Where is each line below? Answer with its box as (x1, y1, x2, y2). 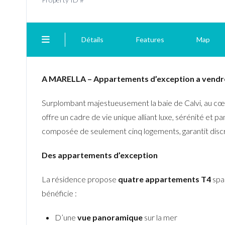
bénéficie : (42, 188, 77, 198)
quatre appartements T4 (118, 174, 211, 184)
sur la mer (142, 212, 177, 222)
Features (136, 35, 164, 44)
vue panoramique (77, 212, 143, 222)
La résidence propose (42, 174, 118, 184)
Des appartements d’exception (42, 150, 158, 160)
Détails (81, 35, 104, 44)
